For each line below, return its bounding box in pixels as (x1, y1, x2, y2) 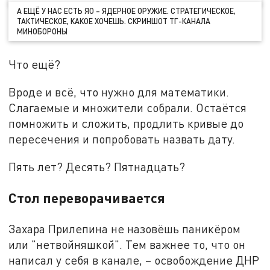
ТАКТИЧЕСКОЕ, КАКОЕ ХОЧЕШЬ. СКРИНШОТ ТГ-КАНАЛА (17, 16, 211, 26)
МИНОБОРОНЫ (17, 26, 68, 36)
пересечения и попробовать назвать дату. (8, 132, 236, 146)
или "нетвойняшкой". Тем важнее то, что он (8, 237, 246, 251)
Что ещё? (8, 57, 61, 72)
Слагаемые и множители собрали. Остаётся (8, 101, 247, 115)
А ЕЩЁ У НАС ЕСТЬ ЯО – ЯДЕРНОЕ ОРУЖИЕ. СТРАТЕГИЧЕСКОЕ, (17, 5, 236, 16)
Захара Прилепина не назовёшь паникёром (8, 221, 241, 236)
